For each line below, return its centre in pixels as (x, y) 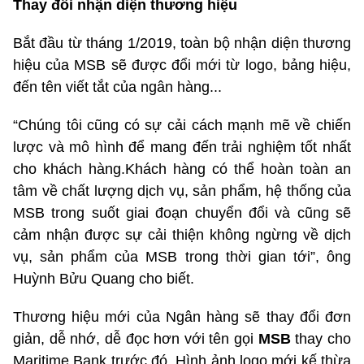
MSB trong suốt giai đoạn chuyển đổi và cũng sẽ (182, 213)
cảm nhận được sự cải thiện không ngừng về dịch (182, 235)
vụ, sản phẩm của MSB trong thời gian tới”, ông (182, 257)
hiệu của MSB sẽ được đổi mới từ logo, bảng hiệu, (182, 65)
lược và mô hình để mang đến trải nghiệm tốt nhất (182, 147)
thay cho (321, 339)
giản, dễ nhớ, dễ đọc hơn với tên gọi (136, 339)
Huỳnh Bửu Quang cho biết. (104, 279)
